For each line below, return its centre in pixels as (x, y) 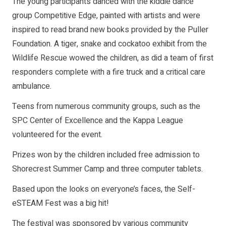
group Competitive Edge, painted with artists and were (106, 16)
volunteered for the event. (57, 135)
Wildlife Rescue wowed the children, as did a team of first (113, 58)
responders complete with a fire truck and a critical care (109, 72)
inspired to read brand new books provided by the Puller (110, 30)
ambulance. (32, 87)
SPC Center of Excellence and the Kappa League (98, 121)
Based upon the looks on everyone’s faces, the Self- (104, 189)
